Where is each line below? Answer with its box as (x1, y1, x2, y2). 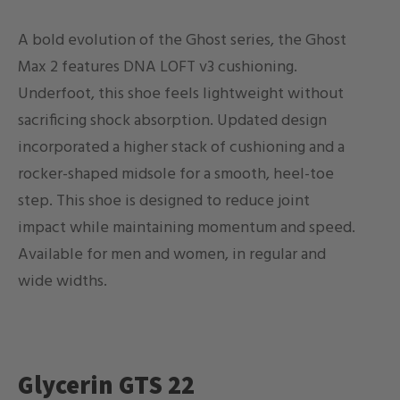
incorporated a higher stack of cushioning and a (18, 134, 345, 161)
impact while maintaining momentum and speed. (18, 214, 355, 241)
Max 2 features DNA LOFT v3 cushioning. (18, 54, 297, 80)
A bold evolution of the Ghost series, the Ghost (18, 27, 346, 54)
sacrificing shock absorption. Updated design (18, 107, 327, 134)
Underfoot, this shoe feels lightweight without (18, 80, 344, 107)
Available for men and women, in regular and (18, 241, 326, 268)
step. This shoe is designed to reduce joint (18, 187, 310, 214)
